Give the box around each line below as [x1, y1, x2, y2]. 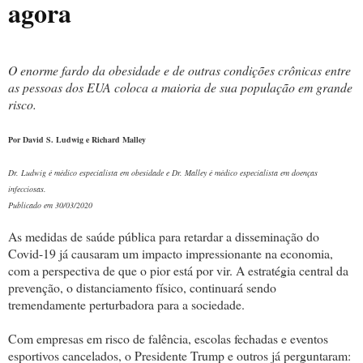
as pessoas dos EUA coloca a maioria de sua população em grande [8, 78, 352, 96]
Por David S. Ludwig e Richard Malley [8, 133, 148, 145]
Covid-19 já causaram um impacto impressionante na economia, [8, 244, 333, 262]
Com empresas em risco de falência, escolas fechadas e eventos [8, 329, 328, 347]
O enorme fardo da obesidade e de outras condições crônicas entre [8, 61, 351, 79]
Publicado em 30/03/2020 [8, 199, 92, 211]
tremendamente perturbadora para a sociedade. [8, 295, 245, 313]
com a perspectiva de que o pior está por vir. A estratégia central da [8, 261, 348, 279]
